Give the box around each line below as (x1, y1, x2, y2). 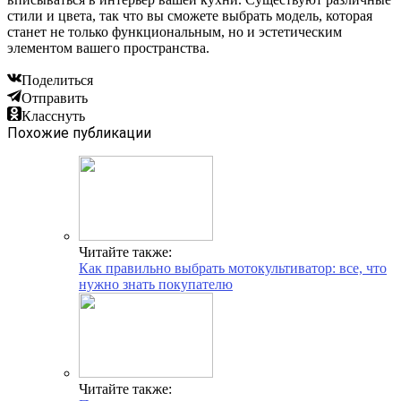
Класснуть (21, 107, 85, 124)
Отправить (21, 90, 88, 106)
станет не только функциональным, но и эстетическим (7, 23, 342, 39)
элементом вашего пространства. (7, 39, 209, 55)
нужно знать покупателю (79, 276, 233, 292)
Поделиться (21, 72, 93, 88)
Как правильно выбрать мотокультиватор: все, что (79, 260, 387, 276)
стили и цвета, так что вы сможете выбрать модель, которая (7, 7, 372, 23)
